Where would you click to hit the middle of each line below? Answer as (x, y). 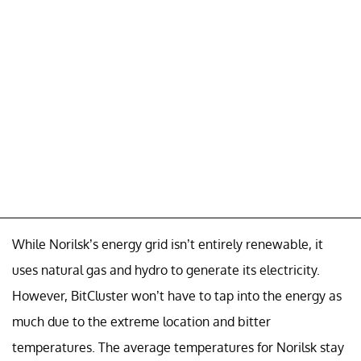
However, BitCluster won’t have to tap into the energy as (177, 295)
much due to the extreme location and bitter (141, 321)
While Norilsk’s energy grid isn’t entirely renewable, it (168, 244)
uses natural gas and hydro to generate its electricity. (166, 270)
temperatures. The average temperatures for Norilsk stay (178, 347)
